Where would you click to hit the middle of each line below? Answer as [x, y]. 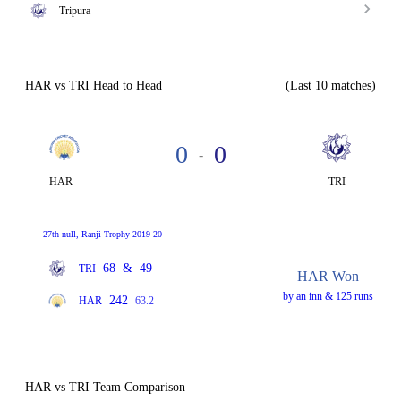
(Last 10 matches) [331, 85]
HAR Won [328, 276]
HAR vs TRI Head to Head [94, 85]
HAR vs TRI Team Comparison [105, 387]
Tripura [75, 11]
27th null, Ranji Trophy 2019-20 [102, 234]
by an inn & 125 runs [328, 296]
